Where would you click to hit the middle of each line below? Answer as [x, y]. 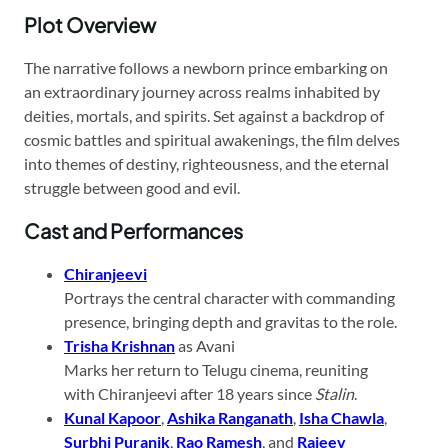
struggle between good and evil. [132, 187]
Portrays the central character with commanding [229, 297]
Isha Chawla [341, 417]
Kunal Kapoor [112, 417]
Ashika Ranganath [230, 417]
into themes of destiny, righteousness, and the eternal [206, 163]
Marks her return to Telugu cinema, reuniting [216, 369]
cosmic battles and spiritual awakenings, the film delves [212, 139]
